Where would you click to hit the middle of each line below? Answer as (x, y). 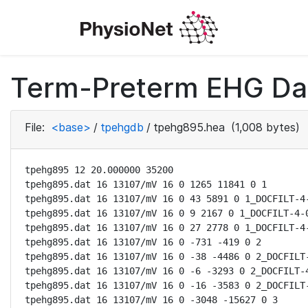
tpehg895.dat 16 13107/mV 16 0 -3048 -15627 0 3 (151, 300)
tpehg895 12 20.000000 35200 (99, 170)
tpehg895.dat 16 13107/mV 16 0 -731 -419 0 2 (143, 242)
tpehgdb (122, 127)
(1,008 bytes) (264, 127)
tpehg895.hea (189, 127)
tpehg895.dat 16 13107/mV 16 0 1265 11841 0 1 (146, 184)
